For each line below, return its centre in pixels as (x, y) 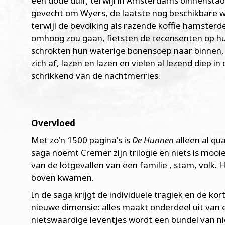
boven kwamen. (64, 177)
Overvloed (53, 123)
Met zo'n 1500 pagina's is (82, 140)
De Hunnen (153, 140)
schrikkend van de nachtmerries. (96, 76)
